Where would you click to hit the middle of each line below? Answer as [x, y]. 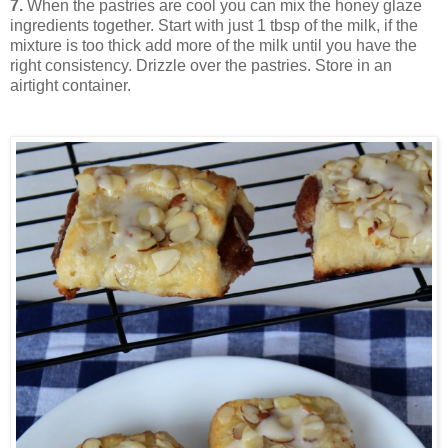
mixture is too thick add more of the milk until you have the [213, 45]
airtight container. [70, 85]
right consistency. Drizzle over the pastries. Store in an [201, 65]
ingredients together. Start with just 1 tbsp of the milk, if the [214, 25]
